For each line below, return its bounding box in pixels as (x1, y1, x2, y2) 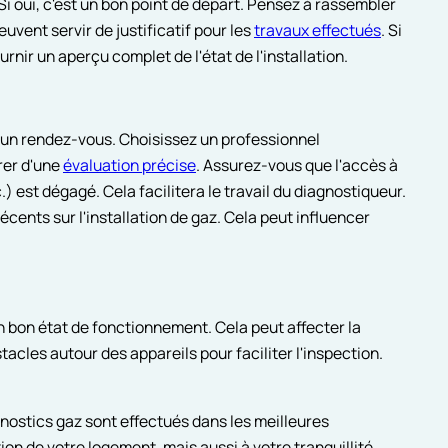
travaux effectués (253, 18, 381, 41)
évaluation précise (62, 154, 196, 177)
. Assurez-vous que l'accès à (195, 154, 398, 177)
